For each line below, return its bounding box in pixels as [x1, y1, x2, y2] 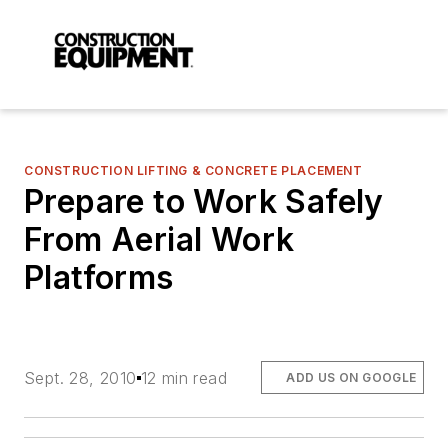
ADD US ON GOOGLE [286, 369, 417, 385]
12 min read [140, 367, 228, 388]
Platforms [24, 258, 174, 298]
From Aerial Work [24, 220, 295, 260]
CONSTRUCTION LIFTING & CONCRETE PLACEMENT [24, 163, 363, 179]
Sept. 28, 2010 [24, 367, 137, 388]
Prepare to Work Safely [24, 182, 384, 222]
